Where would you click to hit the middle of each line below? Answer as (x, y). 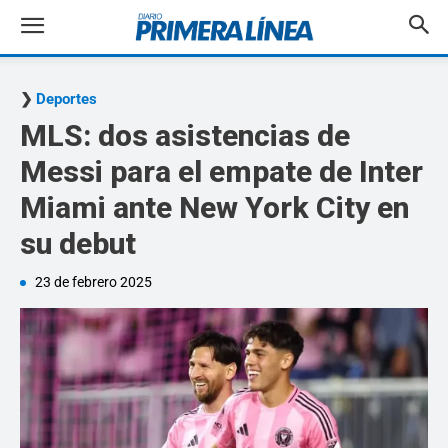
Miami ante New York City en (214, 207)
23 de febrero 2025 (93, 282)
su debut (78, 243)
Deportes (66, 99)
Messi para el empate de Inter (221, 171)
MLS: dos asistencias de (185, 135)
